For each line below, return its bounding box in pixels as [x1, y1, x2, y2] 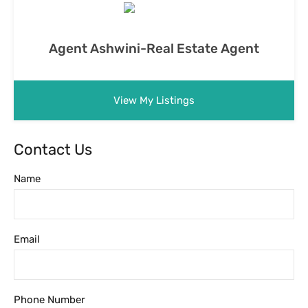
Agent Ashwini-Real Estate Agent [49, 40, 259, 56]
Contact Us [14, 140, 92, 159]
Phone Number [14, 293, 85, 306]
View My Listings [113, 93, 195, 107]
